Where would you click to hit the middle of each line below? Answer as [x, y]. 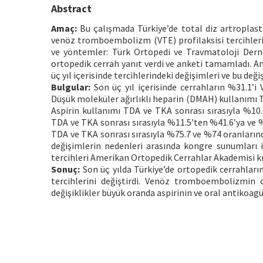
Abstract [71, 9]
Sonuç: [65, 169]
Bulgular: [71, 87]
